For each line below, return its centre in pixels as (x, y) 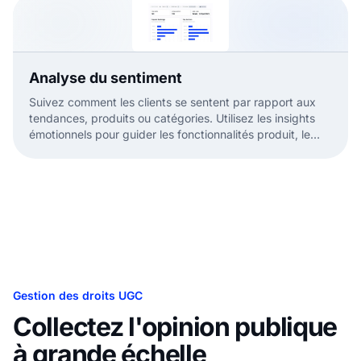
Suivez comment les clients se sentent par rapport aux (172, 102)
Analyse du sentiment (106, 78)
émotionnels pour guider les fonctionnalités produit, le (170, 135)
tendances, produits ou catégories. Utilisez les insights (172, 118)
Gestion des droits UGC (78, 296)
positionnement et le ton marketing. (122, 151)
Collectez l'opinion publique (175, 327)
